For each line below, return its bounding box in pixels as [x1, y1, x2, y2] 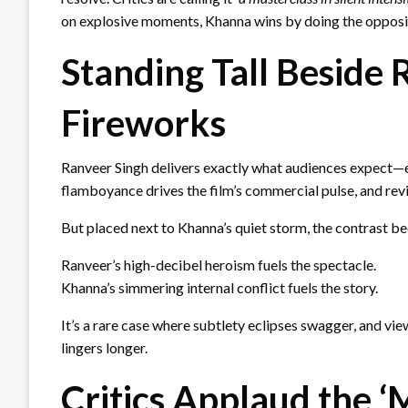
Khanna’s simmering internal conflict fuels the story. [61, 278, 378, 296]
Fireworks [61, 100, 226, 145]
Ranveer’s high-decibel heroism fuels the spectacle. [61, 255, 376, 273]
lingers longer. [61, 338, 148, 356]
